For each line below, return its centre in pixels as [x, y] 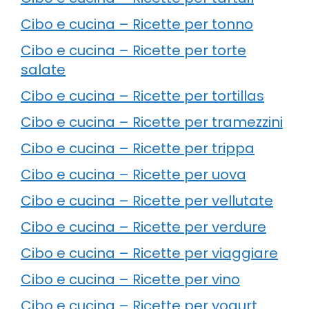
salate [43, 69]
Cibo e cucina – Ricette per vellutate [147, 200]
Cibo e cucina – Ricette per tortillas [142, 96]
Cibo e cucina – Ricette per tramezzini [152, 122]
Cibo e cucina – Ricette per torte [133, 50]
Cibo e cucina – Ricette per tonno [137, 24]
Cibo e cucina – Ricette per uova [133, 174]
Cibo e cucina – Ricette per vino [130, 279]
